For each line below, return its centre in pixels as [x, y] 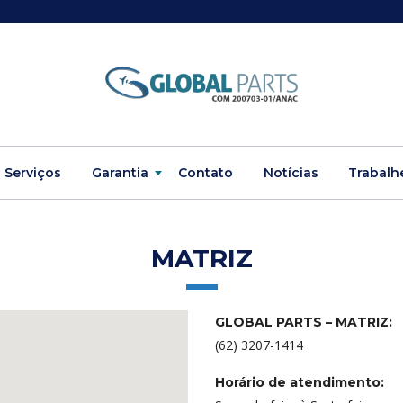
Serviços [32, 173]
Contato [206, 173]
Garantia [120, 173]
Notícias [291, 173]
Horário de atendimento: [300, 382]
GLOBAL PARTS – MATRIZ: [304, 322]
